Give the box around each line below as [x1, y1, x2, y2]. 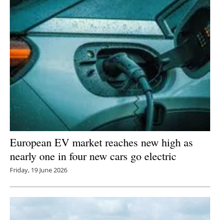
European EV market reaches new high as [10, 135, 193, 150]
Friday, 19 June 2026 [10, 165, 67, 175]
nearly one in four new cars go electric [10, 148, 176, 164]
